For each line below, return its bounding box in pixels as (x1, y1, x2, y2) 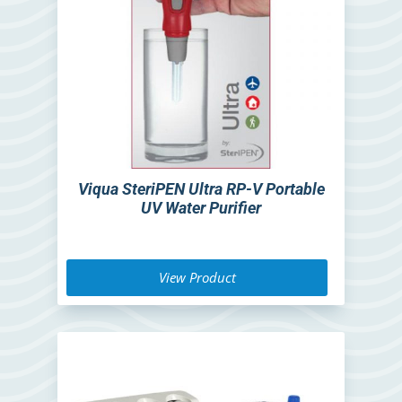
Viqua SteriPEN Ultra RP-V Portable (77, 179, 325, 199)
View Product (158, 268, 236, 287)
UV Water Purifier (141, 198, 261, 218)
